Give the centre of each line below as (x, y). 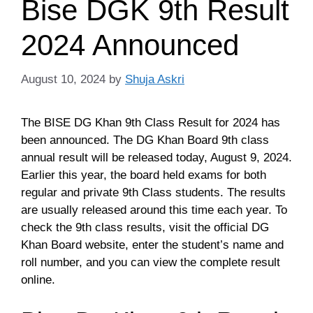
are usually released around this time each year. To (154, 210)
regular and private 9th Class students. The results (153, 192)
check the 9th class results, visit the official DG (145, 227)
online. (38, 279)
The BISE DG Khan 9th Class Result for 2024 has (151, 122)
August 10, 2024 (63, 79)
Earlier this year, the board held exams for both (144, 175)
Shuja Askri (155, 79)
